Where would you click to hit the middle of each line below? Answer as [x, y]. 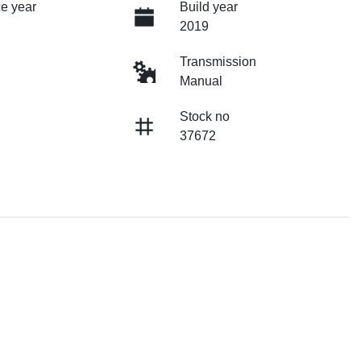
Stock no [204, 117]
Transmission [218, 62]
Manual [201, 81]
